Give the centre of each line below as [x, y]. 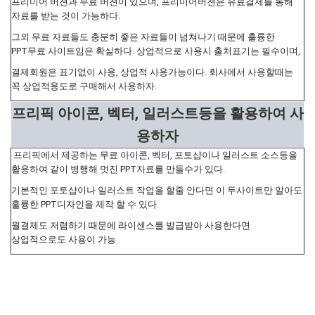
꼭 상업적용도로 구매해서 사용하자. [84, 86]
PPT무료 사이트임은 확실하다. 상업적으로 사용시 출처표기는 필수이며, [156, 51]
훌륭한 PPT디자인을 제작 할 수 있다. [86, 205]
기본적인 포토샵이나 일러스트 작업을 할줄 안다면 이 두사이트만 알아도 [157, 191]
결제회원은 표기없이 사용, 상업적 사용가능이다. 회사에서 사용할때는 [152, 72]
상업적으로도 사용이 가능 [64, 240]
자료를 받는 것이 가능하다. [66, 16]
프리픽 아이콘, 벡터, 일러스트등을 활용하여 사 [157, 114]
